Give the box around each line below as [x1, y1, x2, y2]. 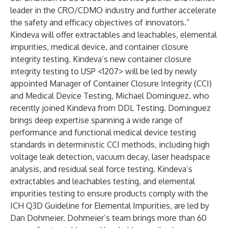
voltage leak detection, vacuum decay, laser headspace [10, 152, 210, 162]
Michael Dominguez [116, 91, 189, 101]
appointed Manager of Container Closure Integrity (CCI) [10, 78, 212, 89]
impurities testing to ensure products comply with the [10, 188, 208, 198]
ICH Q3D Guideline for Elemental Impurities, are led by [10, 201, 209, 211]
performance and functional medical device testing [10, 127, 196, 137]
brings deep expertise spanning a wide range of [10, 115, 183, 125]
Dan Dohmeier [10, 213, 63, 223]
